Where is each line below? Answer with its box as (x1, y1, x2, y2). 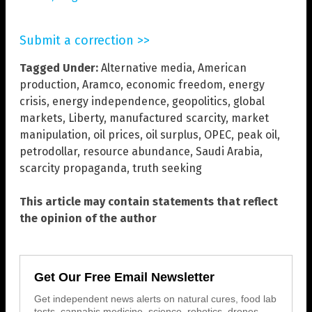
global (233, 95, 265, 109)
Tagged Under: (19, 61, 98, 75)
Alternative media (101, 61, 192, 75)
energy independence (52, 95, 166, 109)
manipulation (19, 128, 88, 142)
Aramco (82, 78, 120, 92)
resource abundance (83, 145, 190, 159)
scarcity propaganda (19, 162, 127, 175)
